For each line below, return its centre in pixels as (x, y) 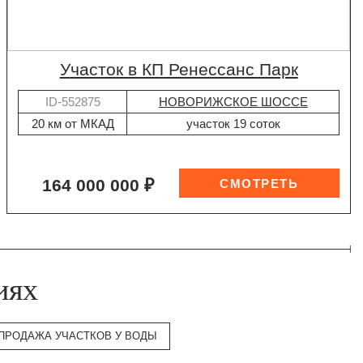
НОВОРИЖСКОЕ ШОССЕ (233, 101)
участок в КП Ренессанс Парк (184, 70)
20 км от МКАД (73, 124)
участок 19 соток (233, 124)
